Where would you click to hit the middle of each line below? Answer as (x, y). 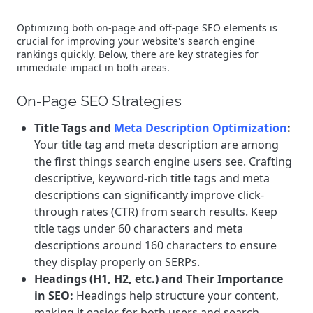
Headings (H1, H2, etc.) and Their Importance (159, 279)
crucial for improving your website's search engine (136, 41)
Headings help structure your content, (176, 296)
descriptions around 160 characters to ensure (155, 245)
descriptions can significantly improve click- (149, 195)
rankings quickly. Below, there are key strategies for (138, 54)
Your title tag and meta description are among (156, 145)
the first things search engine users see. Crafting (163, 161)
